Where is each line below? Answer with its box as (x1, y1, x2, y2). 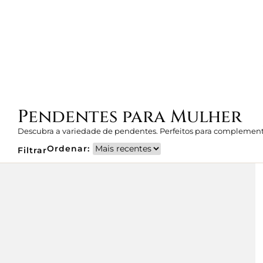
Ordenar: (47, 143, 90, 154)
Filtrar (18, 144, 47, 156)
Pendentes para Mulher (18, 104, 242, 129)
